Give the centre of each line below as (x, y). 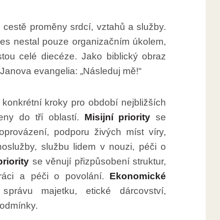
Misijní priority (117, 117)
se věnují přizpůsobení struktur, (98, 161)
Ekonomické (138, 176)
